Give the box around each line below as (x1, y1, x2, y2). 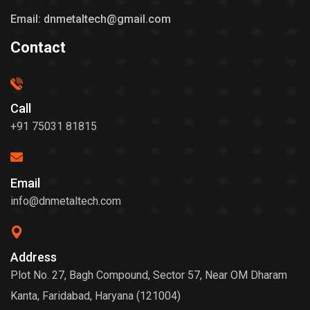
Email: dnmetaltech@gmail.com (10, 12, 171, 26)
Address (10, 249, 57, 264)
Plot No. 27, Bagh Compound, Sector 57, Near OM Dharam (10, 268, 287, 282)
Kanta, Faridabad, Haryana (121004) (10, 289, 181, 302)
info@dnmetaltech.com (10, 194, 121, 208)
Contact (10, 38, 66, 56)
